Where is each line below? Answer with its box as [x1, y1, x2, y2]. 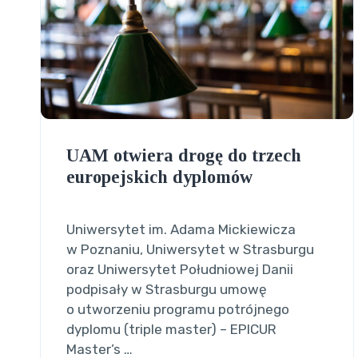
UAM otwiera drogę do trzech [66, 145, 301, 166]
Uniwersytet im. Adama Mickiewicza [66, 221, 296, 238]
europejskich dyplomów [66, 167, 253, 188]
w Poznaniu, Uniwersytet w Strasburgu [66, 241, 314, 258]
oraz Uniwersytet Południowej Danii [66, 261, 293, 278]
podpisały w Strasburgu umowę [66, 281, 267, 298]
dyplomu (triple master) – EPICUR [66, 321, 276, 338]
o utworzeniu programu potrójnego [66, 301, 289, 318]
